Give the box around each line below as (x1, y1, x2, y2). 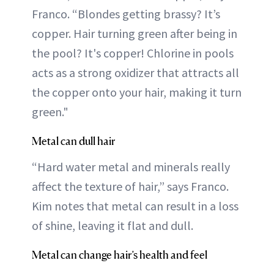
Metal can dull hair (32, 134, 115, 148)
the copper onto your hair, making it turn (32, 84, 242, 100)
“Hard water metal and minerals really (32, 159, 230, 175)
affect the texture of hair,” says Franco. (32, 179, 229, 194)
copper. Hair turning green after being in (32, 26, 237, 42)
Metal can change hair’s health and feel (32, 248, 207, 262)
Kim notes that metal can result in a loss (32, 198, 239, 214)
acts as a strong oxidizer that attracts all (32, 65, 239, 81)
